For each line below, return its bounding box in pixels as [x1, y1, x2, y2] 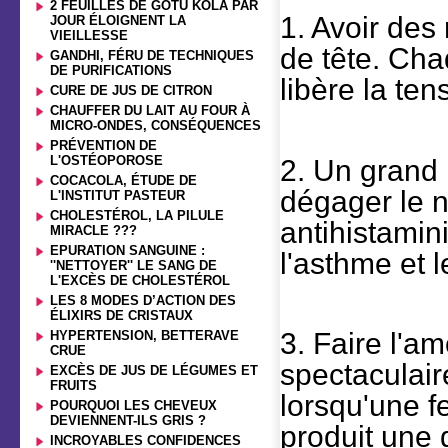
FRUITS [50, 378, 97, 393]
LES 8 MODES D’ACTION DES [50, 293, 236, 308]
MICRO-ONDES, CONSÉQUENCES [50, 118, 261, 133]
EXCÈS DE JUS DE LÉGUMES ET [50, 363, 258, 378]
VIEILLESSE [50, 28, 128, 43]
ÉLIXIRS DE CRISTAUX [50, 308, 193, 323]
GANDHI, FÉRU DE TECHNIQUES [50, 48, 254, 63]
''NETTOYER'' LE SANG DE [50, 258, 217, 273]
